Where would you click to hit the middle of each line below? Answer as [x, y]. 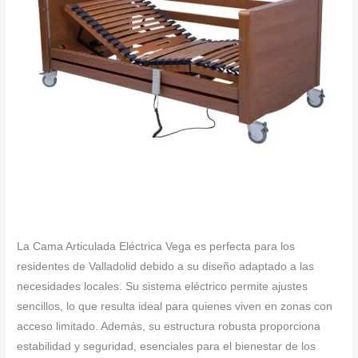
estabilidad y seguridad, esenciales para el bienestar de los [167, 347]
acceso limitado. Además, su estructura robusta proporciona [169, 327]
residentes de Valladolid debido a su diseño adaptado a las [166, 267]
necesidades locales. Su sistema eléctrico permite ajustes [163, 287]
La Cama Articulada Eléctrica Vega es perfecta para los [156, 247]
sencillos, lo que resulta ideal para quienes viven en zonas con [175, 307]
